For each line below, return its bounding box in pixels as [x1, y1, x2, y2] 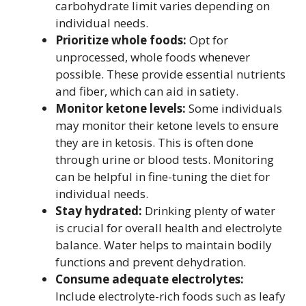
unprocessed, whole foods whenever [55, 49, 250, 65]
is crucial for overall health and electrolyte [55, 220, 282, 236]
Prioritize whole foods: [55, 32, 186, 48]
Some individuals [186, 100, 282, 116]
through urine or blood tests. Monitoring [55, 152, 274, 167]
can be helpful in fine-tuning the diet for [55, 169, 270, 184]
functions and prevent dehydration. [55, 254, 246, 270]
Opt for [186, 32, 228, 48]
